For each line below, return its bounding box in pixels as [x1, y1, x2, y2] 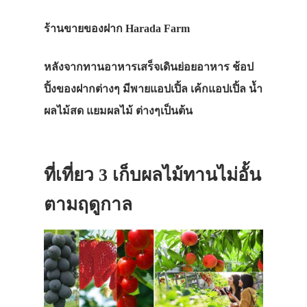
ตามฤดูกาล [44, 194, 132, 214]
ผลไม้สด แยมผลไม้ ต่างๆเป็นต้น [44, 104, 193, 116]
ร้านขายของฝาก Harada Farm [44, 22, 190, 34]
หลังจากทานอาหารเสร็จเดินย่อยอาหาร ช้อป [44, 60, 254, 73]
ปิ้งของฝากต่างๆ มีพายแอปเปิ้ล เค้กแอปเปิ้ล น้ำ [44, 82, 262, 95]
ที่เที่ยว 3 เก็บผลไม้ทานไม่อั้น [44, 164, 261, 185]
